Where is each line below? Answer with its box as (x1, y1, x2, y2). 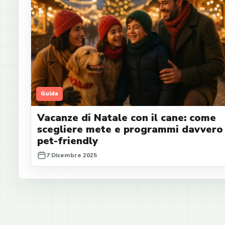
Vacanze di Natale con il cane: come (37, 110, 216, 125)
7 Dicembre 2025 (46, 151, 97, 159)
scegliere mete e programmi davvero (37, 122, 223, 136)
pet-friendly (37, 134, 98, 148)
